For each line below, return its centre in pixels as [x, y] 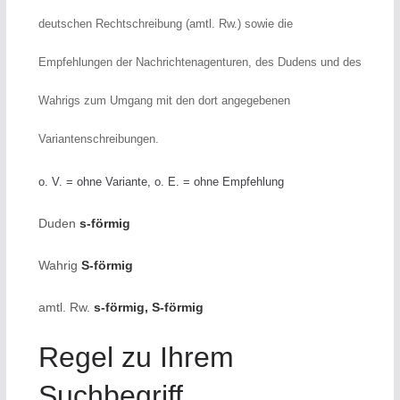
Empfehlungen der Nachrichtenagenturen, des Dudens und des [200, 62]
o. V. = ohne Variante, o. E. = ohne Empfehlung [161, 182]
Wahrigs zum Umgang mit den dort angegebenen [164, 100]
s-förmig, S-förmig [148, 307]
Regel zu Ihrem [136, 357]
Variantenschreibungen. [98, 139]
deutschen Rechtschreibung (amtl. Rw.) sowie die [165, 24]
